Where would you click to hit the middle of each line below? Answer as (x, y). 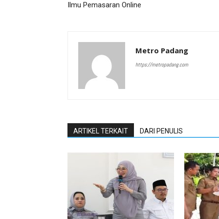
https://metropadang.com (162, 65)
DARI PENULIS (161, 131)
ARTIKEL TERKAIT (101, 131)
